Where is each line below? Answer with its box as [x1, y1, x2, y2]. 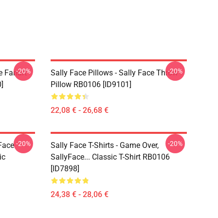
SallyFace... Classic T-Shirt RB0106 [51, 152, 170, 162]
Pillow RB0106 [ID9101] [51, 80, 131, 89]
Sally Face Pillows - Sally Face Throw [51, 68, 178, 77]
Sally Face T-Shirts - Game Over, [51, 141, 159, 150]
